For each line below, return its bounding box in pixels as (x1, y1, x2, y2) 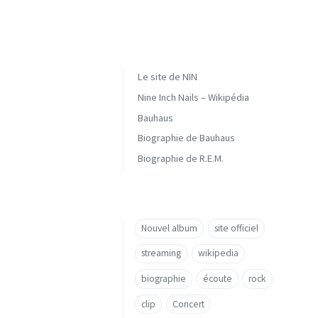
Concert (172, 297, 204, 310)
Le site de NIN (138, 70, 197, 83)
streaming (141, 247, 181, 260)
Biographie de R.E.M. (138, 152, 224, 165)
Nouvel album (141, 221, 197, 234)
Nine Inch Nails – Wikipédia (138, 90, 249, 104)
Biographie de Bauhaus (138, 131, 235, 145)
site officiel (214, 221, 258, 234)
